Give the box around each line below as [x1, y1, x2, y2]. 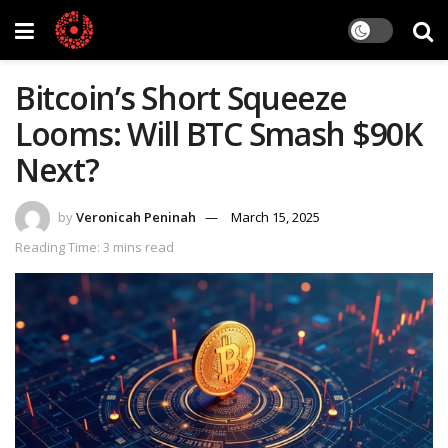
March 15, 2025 [231, 207, 320, 226]
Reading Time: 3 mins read [15, 237, 174, 256]
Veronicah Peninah [76, 207, 196, 226]
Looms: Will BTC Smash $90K [15, 112, 422, 155]
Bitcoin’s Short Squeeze [15, 76, 347, 119]
